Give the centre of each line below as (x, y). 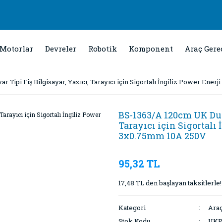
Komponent (151, 49)
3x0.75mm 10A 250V (162, 136)
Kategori (132, 208)
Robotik (103, 49)
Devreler (61, 49)
